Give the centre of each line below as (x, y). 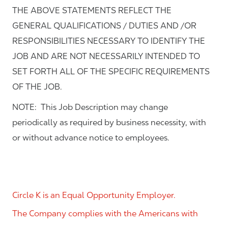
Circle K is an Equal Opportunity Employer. (94, 195)
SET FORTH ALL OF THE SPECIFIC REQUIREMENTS (111, 72)
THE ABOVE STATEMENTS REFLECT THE (92, 11)
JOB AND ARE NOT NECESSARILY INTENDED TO (106, 56)
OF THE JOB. (37, 87)
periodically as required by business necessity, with (109, 123)
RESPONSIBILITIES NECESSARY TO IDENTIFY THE (109, 41)
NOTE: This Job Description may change (90, 107)
